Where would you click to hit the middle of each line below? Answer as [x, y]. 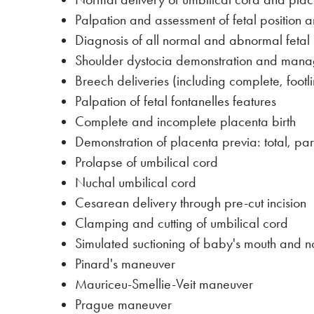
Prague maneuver [123, 305]
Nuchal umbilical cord [136, 183]
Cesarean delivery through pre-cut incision [191, 203]
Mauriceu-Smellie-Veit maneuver [164, 284]
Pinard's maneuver [125, 264]
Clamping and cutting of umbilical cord [182, 223]
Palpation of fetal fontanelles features [176, 101]
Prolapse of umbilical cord [146, 162]
